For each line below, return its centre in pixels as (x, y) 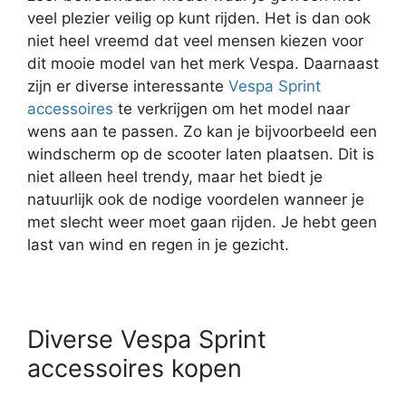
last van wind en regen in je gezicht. (158, 244)
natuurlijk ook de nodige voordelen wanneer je (196, 199)
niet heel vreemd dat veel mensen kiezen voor (195, 40)
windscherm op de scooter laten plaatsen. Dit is (201, 154)
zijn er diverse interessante (128, 86)
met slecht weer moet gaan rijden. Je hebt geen (202, 222)
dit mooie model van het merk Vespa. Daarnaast (203, 63)
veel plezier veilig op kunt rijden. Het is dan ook (199, 18)
